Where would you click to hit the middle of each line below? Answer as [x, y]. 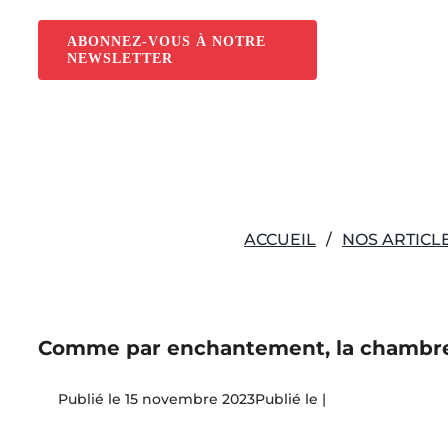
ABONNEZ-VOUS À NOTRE [166, 41]
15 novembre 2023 [190, 399]
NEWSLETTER [119, 58]
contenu [34, 64]
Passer [29, 12]
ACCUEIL [280, 239]
